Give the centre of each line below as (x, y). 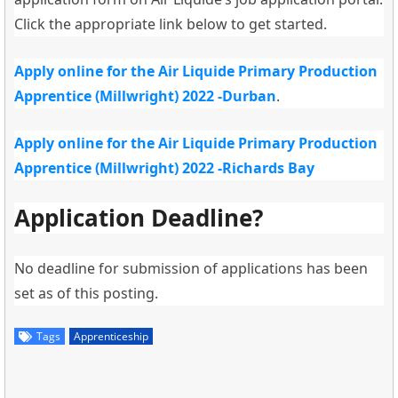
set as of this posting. (86, 293)
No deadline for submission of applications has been (191, 268)
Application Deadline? (139, 217)
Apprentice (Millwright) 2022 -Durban (145, 96)
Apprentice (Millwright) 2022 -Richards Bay (164, 167)
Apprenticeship (111, 336)
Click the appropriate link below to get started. (171, 24)
